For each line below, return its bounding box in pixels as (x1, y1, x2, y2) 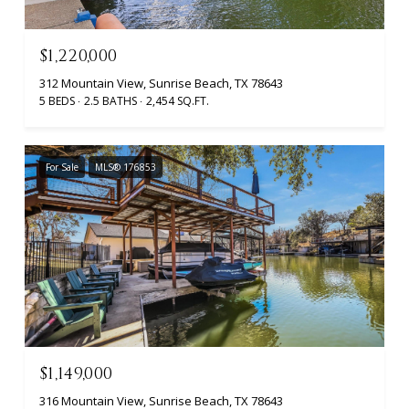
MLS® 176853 (95, 160, 156, 173)
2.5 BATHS (84, 92, 137, 109)
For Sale (46, 160, 79, 173)
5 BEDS (39, 92, 75, 109)
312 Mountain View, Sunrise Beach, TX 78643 (39, 74, 283, 91)
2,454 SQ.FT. (146, 92, 209, 109)
